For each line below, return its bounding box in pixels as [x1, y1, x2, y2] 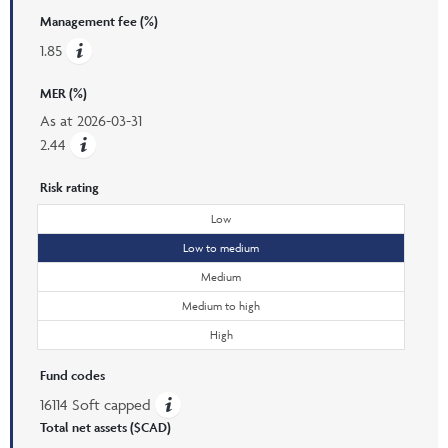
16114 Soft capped [40, 394, 155, 414]
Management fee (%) [40, 12, 158, 30]
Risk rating [40, 178, 99, 196]
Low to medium [183, 239, 259, 255]
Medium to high [182, 297, 260, 313]
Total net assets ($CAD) [40, 418, 171, 436]
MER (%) [40, 84, 87, 102]
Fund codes [40, 366, 105, 384]
